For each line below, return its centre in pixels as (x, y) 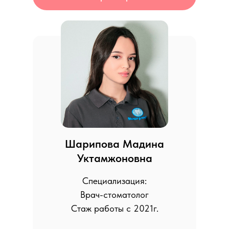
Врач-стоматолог (114, 194)
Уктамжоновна (114, 158)
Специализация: (114, 181)
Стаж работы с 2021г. (114, 208)
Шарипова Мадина (114, 144)
